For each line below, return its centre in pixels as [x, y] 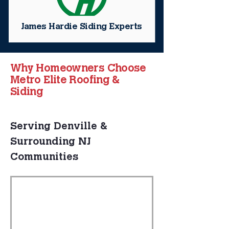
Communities [44, 157]
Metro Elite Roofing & [65, 81]
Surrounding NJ [52, 142]
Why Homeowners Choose [78, 69]
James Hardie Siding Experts [82, 27]
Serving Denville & [60, 127]
